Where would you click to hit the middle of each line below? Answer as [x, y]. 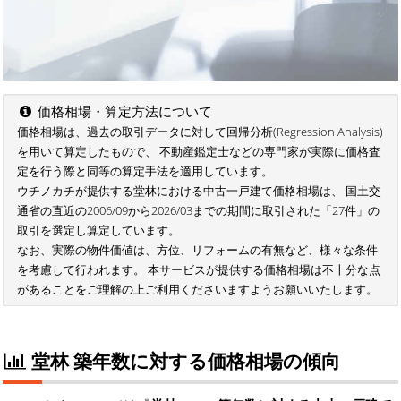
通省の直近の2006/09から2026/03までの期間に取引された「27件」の [198, 211]
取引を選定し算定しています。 [98, 230]
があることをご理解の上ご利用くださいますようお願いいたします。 [197, 290]
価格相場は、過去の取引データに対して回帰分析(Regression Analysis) [200, 132]
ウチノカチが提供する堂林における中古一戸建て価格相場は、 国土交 [199, 191]
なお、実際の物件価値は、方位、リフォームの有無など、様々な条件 [197, 250]
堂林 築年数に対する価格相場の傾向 [183, 360]
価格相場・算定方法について [124, 111]
